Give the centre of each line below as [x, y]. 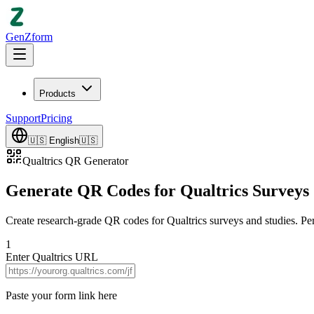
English [64, 141]
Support [23, 118]
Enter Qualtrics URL [52, 257]
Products [57, 94]
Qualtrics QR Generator [75, 161]
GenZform [29, 37]
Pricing [56, 118]
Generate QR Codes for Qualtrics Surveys [157, 190]
